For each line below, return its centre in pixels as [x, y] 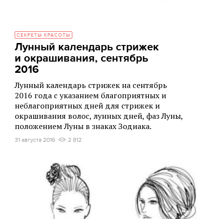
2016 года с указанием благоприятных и [90, 95]
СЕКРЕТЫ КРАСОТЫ [44, 35]
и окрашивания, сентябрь [81, 58]
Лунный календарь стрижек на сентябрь [91, 85]
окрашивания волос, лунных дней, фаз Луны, [99, 116]
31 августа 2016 [35, 140]
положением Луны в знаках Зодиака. [83, 126]
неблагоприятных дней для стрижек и [87, 106]
